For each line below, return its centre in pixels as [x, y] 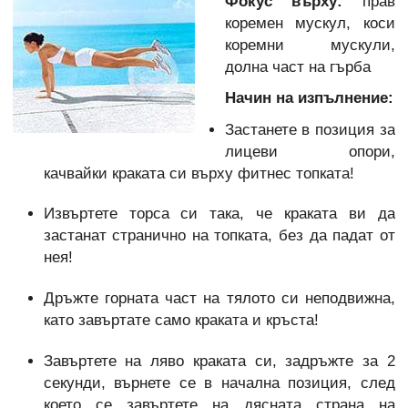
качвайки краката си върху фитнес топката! [199, 173]
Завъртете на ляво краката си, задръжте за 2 [219, 361]
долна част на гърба [297, 66]
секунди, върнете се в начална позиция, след [219, 382]
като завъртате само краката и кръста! [181, 320]
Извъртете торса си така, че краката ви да [219, 214]
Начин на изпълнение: [309, 98]
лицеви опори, [310, 151]
